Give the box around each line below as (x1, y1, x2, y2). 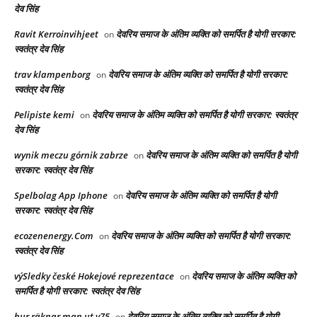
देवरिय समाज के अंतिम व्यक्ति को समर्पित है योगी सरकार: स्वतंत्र (92, 108, 297, 122)
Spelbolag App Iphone (14, 189, 108, 202)
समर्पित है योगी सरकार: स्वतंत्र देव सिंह (14, 284, 139, 298)
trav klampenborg (14, 68, 91, 81)
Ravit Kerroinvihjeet (14, 28, 98, 41)
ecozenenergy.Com (14, 229, 93, 243)
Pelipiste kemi (14, 108, 74, 122)
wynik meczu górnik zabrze (14, 149, 128, 162)
